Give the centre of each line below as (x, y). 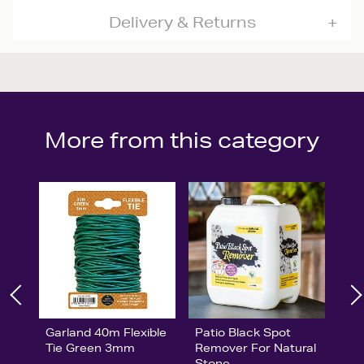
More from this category (182, 140)
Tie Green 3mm (90, 347)
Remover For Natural (255, 347)
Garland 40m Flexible (106, 332)
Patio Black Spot (243, 332)
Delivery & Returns (182, 22)
